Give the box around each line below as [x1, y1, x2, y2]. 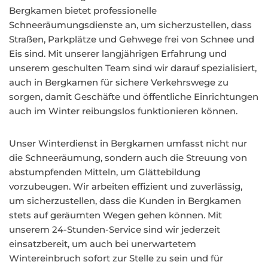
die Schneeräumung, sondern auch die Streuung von [9, 152, 247, 163]
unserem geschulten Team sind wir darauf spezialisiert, [9, 62, 257, 74]
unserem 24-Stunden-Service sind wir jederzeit [9, 224, 220, 235]
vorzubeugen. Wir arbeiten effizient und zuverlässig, [9, 181, 242, 192]
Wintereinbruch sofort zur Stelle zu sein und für [9, 252, 223, 264]
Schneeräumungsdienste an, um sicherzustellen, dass [9, 19, 252, 31]
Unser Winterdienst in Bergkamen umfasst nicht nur [9, 138, 247, 149]
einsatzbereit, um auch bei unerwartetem [9, 238, 196, 249]
